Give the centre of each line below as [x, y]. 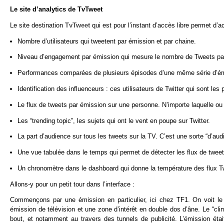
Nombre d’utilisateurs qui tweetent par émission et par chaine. [107, 41]
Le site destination [37, 25]
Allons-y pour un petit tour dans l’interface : [72, 184]
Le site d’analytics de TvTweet [56, 9]
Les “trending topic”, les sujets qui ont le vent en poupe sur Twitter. [114, 120]
